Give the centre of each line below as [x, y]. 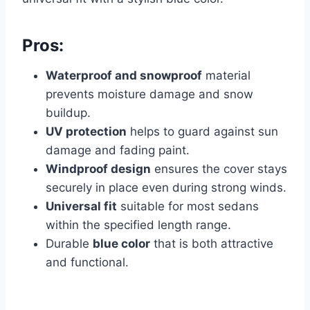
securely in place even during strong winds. [166, 187]
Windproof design [98, 168]
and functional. [87, 262]
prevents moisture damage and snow [149, 94]
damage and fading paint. [118, 150]
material [226, 75]
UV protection [86, 131]
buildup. [68, 112]
